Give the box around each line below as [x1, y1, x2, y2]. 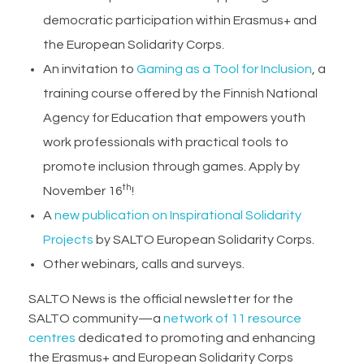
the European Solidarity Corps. [42, 37, 224, 51]
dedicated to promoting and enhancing [76, 331, 315, 344]
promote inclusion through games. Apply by [42, 159, 300, 173]
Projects [42, 232, 93, 246]
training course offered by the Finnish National [42, 86, 318, 100]
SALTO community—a [28, 311, 163, 325]
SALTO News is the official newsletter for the [28, 292, 293, 305]
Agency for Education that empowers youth [42, 110, 305, 124]
